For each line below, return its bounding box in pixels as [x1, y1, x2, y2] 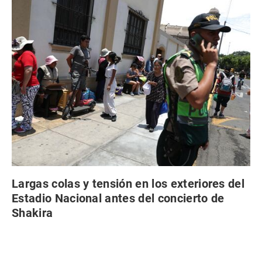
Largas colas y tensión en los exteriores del [12, 176, 245, 191]
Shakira [12, 205, 53, 220]
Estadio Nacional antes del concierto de [12, 191, 225, 205]
